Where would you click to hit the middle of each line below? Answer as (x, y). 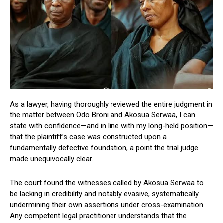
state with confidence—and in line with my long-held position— (111, 126)
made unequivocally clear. (52, 159)
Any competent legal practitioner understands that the (98, 215)
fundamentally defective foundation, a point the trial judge (104, 148)
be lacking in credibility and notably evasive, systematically (104, 193)
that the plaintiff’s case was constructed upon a (88, 137)
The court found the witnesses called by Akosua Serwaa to (107, 182)
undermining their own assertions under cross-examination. (107, 204)
